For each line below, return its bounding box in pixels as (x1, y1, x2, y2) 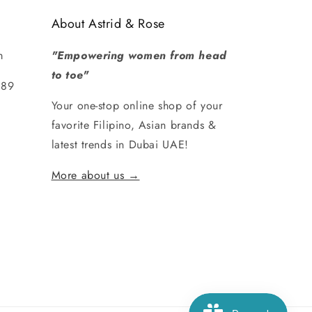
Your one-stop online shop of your (51, 97, 223, 114)
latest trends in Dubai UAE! (51, 136, 189, 153)
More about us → (51, 167, 140, 183)
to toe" (51, 67, 89, 83)
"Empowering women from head (51, 47, 227, 63)
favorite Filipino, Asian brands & (51, 117, 217, 133)
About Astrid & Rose (51, 15, 165, 33)
